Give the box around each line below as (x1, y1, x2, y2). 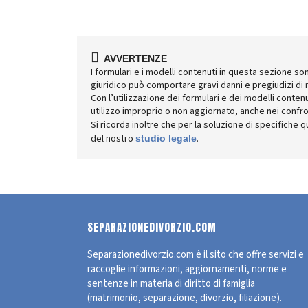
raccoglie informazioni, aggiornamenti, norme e (87, 262, 287, 276)
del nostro (91, 132, 135, 146)
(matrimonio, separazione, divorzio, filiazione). (87, 291, 282, 305)
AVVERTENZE (99, 53, 167, 64)
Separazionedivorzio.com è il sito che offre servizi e (87, 247, 304, 262)
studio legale (135, 133, 197, 144)
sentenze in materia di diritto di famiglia (87, 276, 255, 291)
